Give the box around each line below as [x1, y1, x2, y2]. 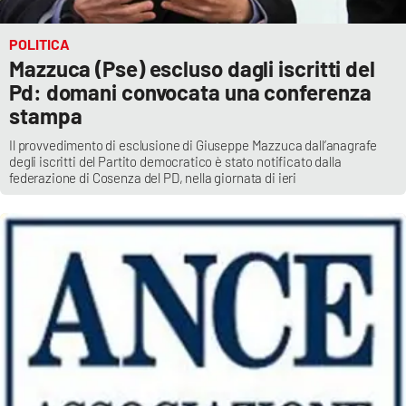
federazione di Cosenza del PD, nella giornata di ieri [9, 169, 297, 187]
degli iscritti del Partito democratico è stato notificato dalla [9, 153, 342, 170]
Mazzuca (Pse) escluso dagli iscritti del [9, 55, 375, 82]
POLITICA [9, 35, 70, 53]
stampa [9, 102, 82, 130]
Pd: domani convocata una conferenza [9, 79, 372, 106]
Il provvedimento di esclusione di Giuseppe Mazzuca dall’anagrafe [9, 137, 377, 154]
